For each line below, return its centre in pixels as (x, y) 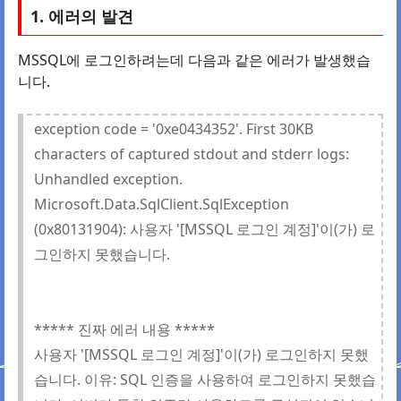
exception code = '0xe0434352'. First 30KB (174, 129)
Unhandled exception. (108, 179)
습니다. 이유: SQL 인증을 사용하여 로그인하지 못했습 (205, 380)
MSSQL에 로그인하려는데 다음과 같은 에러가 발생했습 (194, 60)
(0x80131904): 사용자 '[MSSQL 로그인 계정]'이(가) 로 (205, 230)
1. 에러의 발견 (82, 17)
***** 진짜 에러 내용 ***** (124, 330)
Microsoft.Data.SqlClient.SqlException (162, 205)
